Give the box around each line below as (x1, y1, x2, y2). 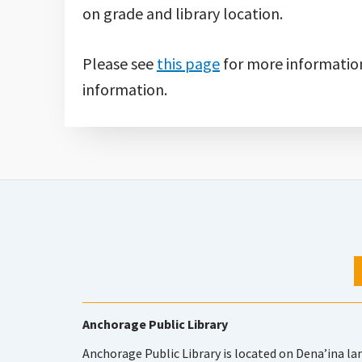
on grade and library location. (82, 3, 283, 23)
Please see (82, 53, 157, 74)
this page (157, 53, 220, 74)
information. (82, 79, 167, 99)
